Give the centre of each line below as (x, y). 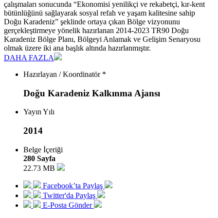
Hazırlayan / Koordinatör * (65, 74)
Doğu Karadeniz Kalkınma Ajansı (92, 93)
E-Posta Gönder (67, 205)
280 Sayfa (39, 158)
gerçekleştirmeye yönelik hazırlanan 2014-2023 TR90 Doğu (96, 30)
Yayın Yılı (39, 112)
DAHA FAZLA (29, 57)
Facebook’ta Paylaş (73, 185)
